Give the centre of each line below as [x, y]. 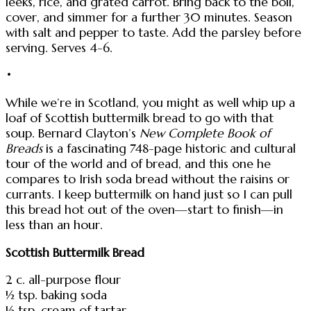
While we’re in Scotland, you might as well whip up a [150, 102]
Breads [24, 148]
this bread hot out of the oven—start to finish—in [144, 209]
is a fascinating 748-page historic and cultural [169, 148]
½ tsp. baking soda [56, 295]
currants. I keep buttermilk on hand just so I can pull [149, 194]
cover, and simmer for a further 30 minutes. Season [149, 17]
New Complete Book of [205, 133]
